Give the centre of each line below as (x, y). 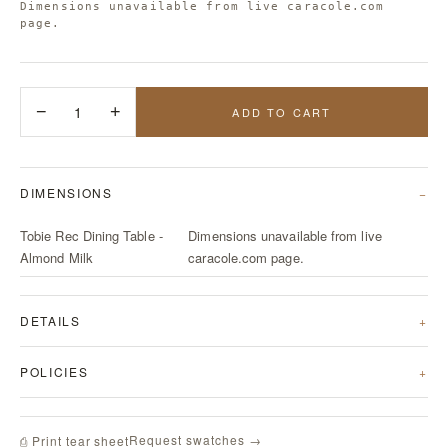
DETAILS (50, 320)
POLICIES (54, 371)
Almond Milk (56, 257)
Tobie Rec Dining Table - (91, 235)
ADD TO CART (282, 112)
